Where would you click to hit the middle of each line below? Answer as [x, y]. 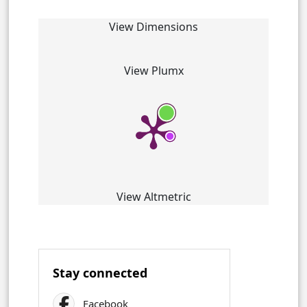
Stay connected [100, 272]
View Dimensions [153, 26]
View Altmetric [153, 196]
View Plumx [153, 70]
